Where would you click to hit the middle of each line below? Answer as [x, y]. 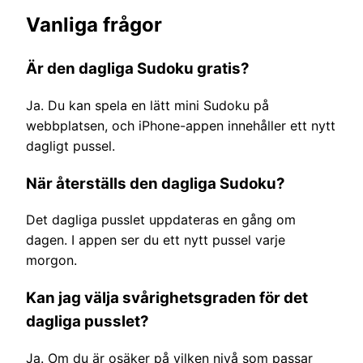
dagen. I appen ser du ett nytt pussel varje [156, 240]
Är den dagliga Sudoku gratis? [138, 69]
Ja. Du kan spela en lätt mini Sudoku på [147, 106]
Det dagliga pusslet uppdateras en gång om [161, 220]
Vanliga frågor [94, 25]
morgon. [51, 261]
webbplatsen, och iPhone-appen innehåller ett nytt [181, 126]
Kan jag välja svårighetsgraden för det [167, 298]
